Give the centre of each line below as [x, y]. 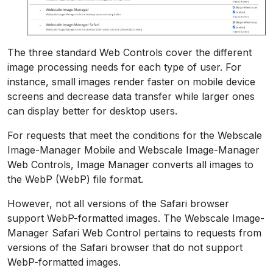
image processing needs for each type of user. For [124, 67]
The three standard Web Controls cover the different [129, 53]
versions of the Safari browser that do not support [125, 248]
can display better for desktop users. [92, 111]
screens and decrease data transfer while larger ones [131, 97]
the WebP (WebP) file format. [75, 179]
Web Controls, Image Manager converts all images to [130, 165]
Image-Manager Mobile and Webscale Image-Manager [133, 150]
